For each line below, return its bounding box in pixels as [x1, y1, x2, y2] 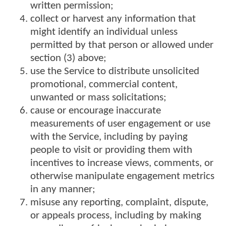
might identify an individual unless [30, 27, 178, 38]
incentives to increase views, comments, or [30, 158, 213, 169]
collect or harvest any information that [30, 14, 196, 25]
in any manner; [30, 184, 95, 195]
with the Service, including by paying [30, 132, 188, 143]
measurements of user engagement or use [30, 119, 210, 130]
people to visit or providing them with [30, 145, 192, 156]
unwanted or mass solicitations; [30, 92, 166, 103]
